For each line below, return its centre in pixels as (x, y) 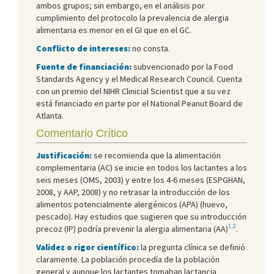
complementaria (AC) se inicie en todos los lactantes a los (142, 167)
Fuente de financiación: (84, 66)
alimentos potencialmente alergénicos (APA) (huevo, (132, 204)
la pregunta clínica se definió (192, 247)
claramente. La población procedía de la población (128, 259)
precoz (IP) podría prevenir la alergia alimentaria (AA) (132, 228)
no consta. (150, 48)
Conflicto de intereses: (83, 48)
